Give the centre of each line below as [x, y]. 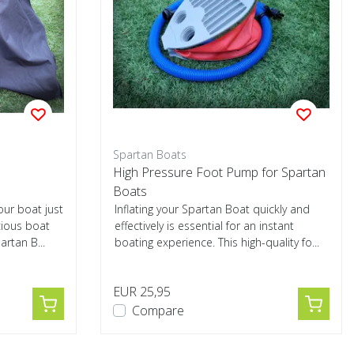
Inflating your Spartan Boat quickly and [212, 209]
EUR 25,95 [142, 292]
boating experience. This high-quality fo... [217, 242]
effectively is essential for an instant [204, 226]
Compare [158, 311]
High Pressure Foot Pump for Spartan [219, 172]
